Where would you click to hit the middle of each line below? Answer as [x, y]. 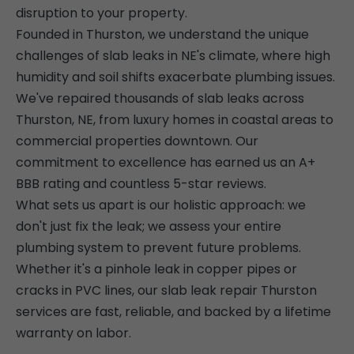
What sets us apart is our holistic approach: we [161, 205]
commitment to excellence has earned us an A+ [166, 163]
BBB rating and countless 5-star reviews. [141, 184]
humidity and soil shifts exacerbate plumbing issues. [175, 77]
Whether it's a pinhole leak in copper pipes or [156, 269]
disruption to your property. [102, 13]
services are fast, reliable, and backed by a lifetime [173, 312]
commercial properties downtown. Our [137, 141]
